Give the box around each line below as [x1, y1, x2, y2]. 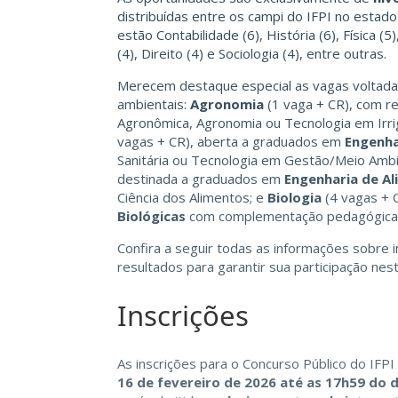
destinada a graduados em [117, 169, 284, 187]
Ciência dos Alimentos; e [117, 187, 267, 206]
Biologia [267, 187, 322, 206]
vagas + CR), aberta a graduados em [117, 131, 345, 150]
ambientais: [117, 94, 190, 113]
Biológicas [117, 206, 186, 225]
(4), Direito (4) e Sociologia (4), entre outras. [117, 44, 386, 62]
